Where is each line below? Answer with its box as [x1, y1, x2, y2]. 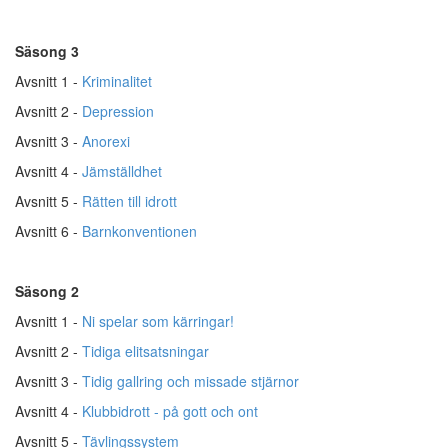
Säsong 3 [15, 40, 79, 61]
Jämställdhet [82, 160, 162, 181]
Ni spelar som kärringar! [82, 310, 234, 331]
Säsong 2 [15, 280, 79, 301]
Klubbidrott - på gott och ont [82, 400, 258, 421]
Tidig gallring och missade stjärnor [82, 370, 299, 391]
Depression [82, 100, 154, 121]
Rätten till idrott [82, 190, 177, 211]
